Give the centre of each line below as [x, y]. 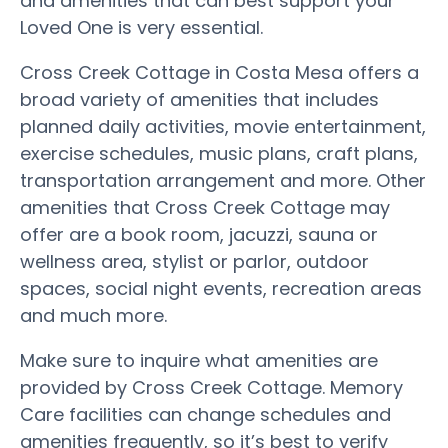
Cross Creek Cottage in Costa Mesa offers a [219, 72]
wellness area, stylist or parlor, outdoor [194, 261]
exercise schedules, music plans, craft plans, [219, 153]
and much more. [93, 315]
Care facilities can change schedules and [205, 414]
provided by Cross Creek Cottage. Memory [211, 387]
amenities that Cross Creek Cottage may [205, 207]
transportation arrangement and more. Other [223, 180]
